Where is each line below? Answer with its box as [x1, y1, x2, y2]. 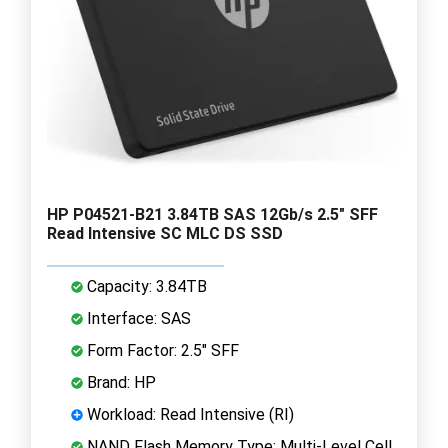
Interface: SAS [83, 308, 191, 328]
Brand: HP [83, 372, 156, 392]
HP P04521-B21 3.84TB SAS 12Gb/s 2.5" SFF [47, 204, 378, 224]
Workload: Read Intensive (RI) [83, 404, 294, 424]
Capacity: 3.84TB [83, 276, 207, 296]
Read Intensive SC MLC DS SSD [47, 223, 283, 243]
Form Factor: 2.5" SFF [83, 340, 239, 360]
